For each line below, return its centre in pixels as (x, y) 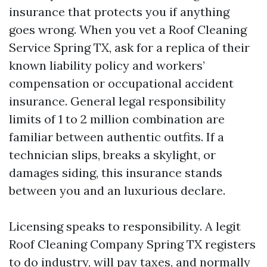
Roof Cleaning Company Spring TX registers (132, 244)
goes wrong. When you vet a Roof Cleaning (128, 30)
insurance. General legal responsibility (117, 101)
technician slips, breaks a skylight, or (112, 155)
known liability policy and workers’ (107, 65)
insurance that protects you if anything (119, 12)
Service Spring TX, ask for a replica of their (129, 47)
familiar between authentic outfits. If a (117, 137)
